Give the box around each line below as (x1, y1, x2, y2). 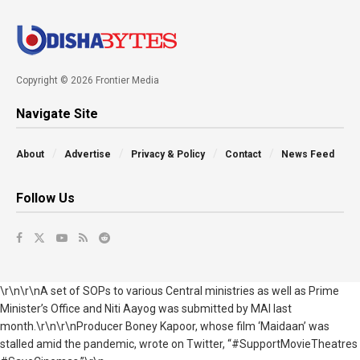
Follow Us (16, 190, 75, 206)
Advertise (64, 148, 111, 160)
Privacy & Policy (131, 148, 205, 160)
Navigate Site (16, 105, 98, 121)
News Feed (281, 148, 334, 160)
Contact (225, 148, 261, 160)
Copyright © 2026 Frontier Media (16, 74, 159, 86)
